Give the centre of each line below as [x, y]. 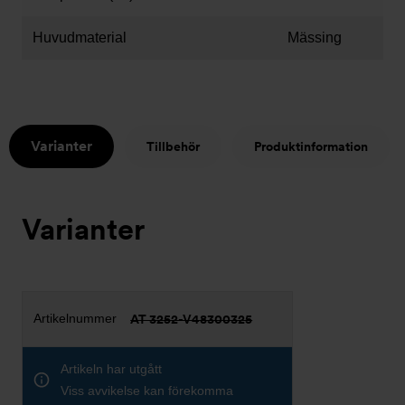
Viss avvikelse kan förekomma [147, 391]
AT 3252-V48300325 [192, 319]
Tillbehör [173, 146]
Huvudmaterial [80, 38]
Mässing [315, 38]
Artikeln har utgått [111, 369]
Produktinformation [311, 146]
